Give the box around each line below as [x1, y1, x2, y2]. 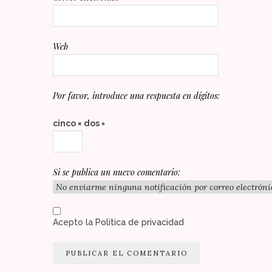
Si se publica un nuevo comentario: [53, 166, 180, 178]
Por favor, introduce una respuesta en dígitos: [53, 89, 220, 101]
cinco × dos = [53, 118, 105, 128]
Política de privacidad [95, 217, 184, 227]
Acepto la [53, 217, 95, 227]
